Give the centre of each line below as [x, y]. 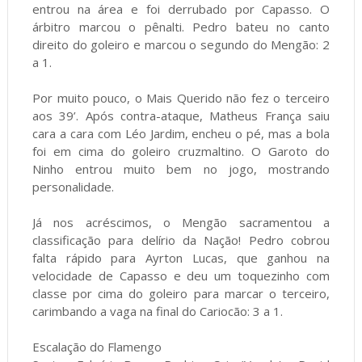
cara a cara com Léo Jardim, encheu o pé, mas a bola [181, 133]
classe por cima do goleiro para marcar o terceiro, [181, 293]
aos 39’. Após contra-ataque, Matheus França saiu [181, 115]
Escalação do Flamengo [97, 346]
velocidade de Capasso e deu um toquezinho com [181, 275]
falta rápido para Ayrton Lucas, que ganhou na [181, 257]
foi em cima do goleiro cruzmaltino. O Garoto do [181, 151]
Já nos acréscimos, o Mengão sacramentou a [181, 222]
